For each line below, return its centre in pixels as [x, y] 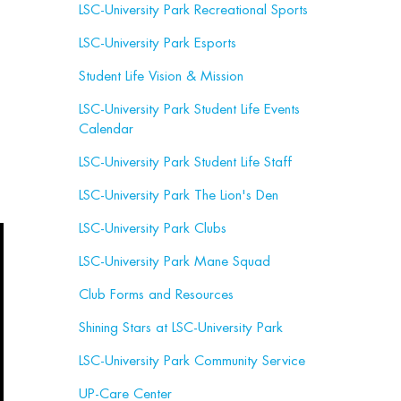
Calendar [106, 129]
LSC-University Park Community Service [192, 361]
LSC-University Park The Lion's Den [179, 195]
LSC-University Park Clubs [153, 228]
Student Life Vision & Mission [161, 76]
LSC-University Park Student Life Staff [185, 162]
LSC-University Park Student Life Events [189, 109]
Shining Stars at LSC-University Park [181, 328]
